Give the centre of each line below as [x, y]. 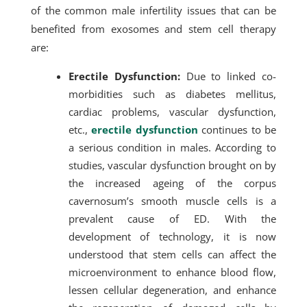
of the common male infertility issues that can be [153, 10]
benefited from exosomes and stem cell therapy [153, 29]
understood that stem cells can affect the [172, 254]
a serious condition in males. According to [172, 147]
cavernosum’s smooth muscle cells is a [172, 201]
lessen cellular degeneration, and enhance [172, 290]
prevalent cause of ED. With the [172, 219]
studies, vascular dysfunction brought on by [172, 165]
